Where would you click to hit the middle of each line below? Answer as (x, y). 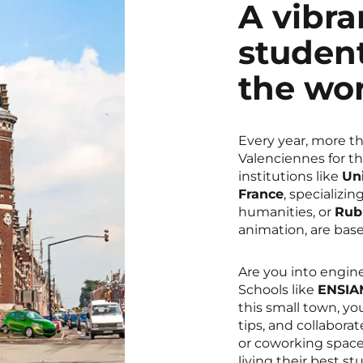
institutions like (290, 176)
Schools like (278, 289)
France (261, 194)
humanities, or (286, 211)
